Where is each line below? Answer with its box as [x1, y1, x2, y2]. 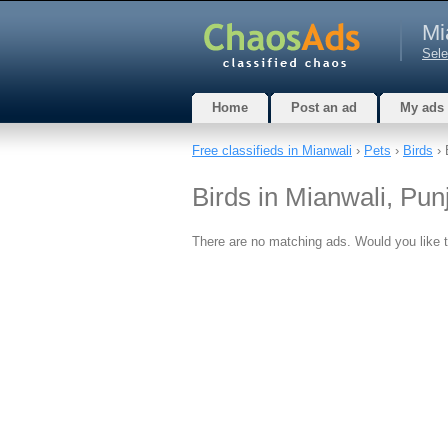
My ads [400, 100, 444, 115]
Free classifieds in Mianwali [192, 143, 352, 158]
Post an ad [291, 100, 357, 115]
